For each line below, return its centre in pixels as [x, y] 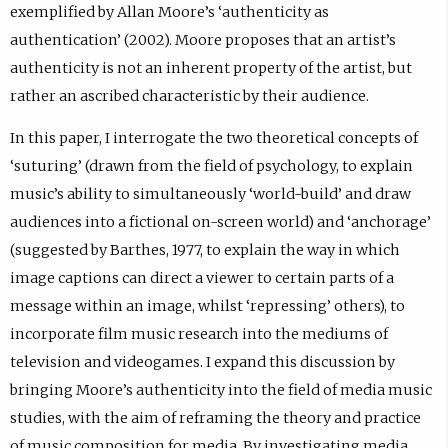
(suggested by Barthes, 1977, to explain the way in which [204, 250]
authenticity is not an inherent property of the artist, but [210, 68]
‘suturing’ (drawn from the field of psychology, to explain [211, 166]
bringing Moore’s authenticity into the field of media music [220, 390]
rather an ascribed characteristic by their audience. [189, 96]
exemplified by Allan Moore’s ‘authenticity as [169, 12]
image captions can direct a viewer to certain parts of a [201, 278]
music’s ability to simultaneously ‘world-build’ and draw [210, 194]
